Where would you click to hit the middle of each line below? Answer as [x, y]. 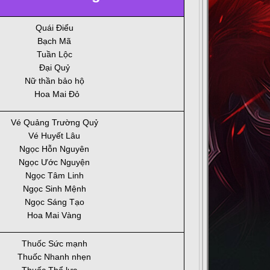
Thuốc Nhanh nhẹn [54, 257]
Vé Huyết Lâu [54, 136]
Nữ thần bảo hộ [54, 81]
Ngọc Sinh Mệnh [54, 189]
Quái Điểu [54, 28]
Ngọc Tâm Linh [54, 176]
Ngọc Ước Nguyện [54, 162]
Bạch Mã [54, 41]
